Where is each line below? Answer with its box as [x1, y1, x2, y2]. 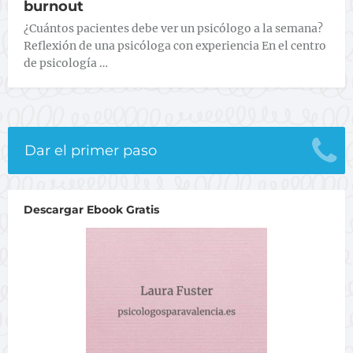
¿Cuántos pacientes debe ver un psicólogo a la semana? [24, 21, 323, 35]
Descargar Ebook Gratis [24, 203, 159, 217]
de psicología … [24, 56, 108, 70]
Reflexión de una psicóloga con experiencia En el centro [24, 39, 326, 53]
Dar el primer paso [24, 142, 157, 159]
